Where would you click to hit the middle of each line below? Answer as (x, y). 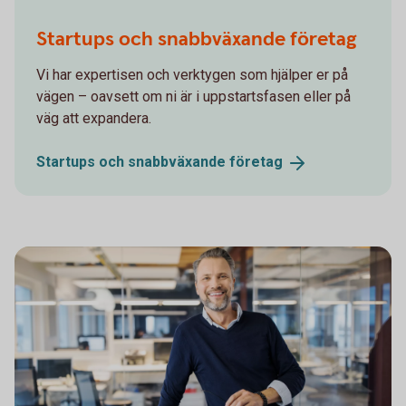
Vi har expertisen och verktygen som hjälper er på (192, 74)
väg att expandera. (94, 118)
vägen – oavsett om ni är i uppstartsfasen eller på (193, 96)
